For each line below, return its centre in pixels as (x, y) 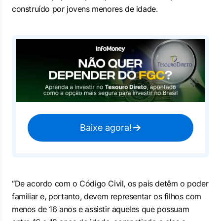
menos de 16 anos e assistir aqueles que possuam (101, 209)
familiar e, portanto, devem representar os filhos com (107, 196)
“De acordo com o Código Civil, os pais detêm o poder (110, 184)
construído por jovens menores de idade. (85, 9)
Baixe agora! (106, 128)
